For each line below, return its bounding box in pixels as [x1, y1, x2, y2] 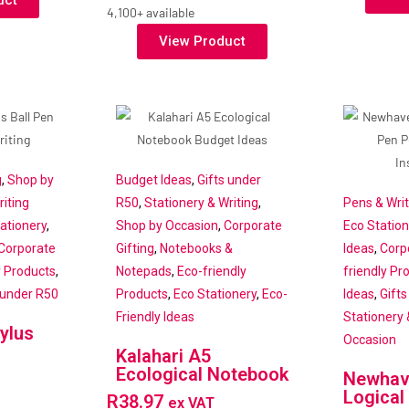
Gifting [115, 241, 154, 257]
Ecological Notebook [115, 363, 288, 386]
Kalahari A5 [115, 345, 211, 368]
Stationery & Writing [143, 195, 258, 211]
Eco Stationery [173, 287, 257, 302]
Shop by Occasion [115, 218, 218, 234]
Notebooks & [159, 241, 233, 257]
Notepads [115, 264, 172, 279]
